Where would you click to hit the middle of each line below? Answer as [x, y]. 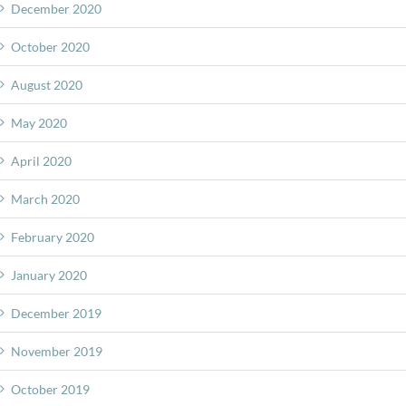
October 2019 [50, 389]
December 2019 [56, 313]
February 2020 [53, 237]
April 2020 [41, 160]
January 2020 [49, 275]
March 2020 [45, 198]
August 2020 [47, 84]
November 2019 [57, 351]
